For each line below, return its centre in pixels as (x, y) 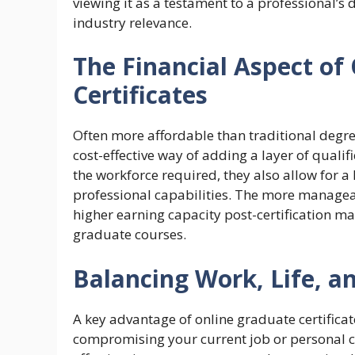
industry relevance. (132, 22)
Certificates (140, 95)
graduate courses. (130, 235)
